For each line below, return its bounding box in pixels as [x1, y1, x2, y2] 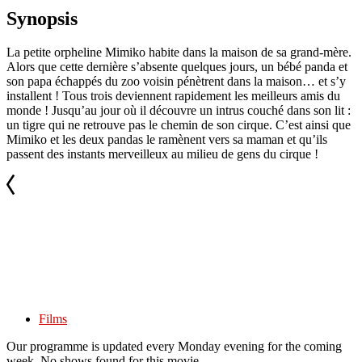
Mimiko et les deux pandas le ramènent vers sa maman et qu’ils [6, 133, 327, 147]
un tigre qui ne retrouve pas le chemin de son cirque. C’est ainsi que [6, 118, 351, 133]
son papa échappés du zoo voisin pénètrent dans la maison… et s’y [6, 74, 346, 89]
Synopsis [6, 7, 78, 29]
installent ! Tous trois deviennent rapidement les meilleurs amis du [6, 89, 340, 103]
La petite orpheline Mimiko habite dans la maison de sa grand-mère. [6, 45, 351, 60]
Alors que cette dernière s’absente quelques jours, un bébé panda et [6, 60, 347, 74]
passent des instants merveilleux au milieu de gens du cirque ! [6, 147, 318, 162]
